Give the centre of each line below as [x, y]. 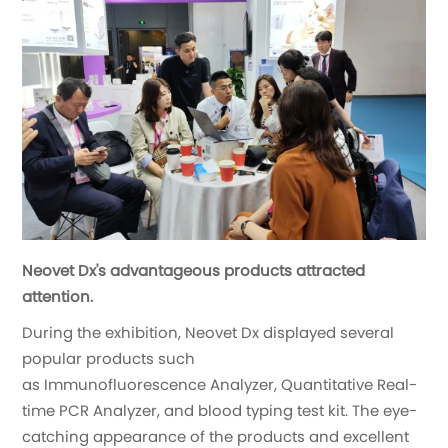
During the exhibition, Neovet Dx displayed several [208, 332]
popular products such [109, 358]
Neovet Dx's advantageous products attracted [194, 270]
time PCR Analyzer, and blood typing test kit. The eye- [220, 410]
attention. [58, 296]
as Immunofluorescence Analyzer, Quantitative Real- [220, 384]
